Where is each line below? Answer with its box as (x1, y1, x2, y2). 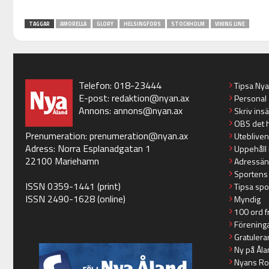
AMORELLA (59, 20, 86, 28)
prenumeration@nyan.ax (89, 128, 188, 144)
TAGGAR (28, 20, 50, 28)
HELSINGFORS (123, 20, 161, 28)
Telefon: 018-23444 (78, 78, 162, 93)
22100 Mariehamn (25, 154, 99, 169)
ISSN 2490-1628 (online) (25, 192, 125, 207)
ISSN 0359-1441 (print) (25, 179, 121, 194)
